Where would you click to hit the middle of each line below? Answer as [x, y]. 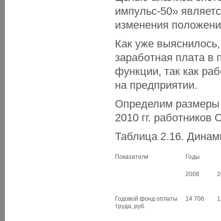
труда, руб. [130, 206]
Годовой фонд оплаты [146, 199]
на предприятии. [156, 85]
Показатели [132, 157]
